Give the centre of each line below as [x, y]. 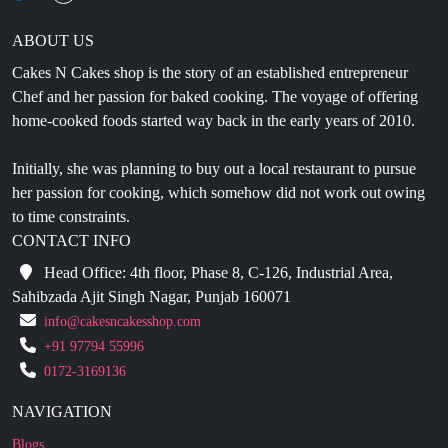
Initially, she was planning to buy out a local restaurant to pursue [214, 116]
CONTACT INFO [71, 188]
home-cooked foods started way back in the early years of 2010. [213, 68]
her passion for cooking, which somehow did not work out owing [218, 140]
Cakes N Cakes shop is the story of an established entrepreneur [210, 20]
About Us [39, 417]
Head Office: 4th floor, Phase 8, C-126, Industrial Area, [216, 220]
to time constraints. [71, 164]
